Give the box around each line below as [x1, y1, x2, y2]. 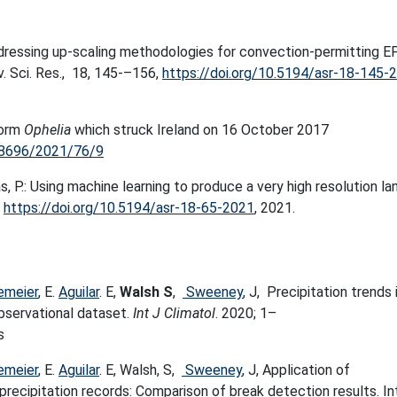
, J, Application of [242, 362, 350, 378]
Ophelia [24, 121, 71, 138]
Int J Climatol [133, 305, 215, 322]
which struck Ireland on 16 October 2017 [71, 121, 329, 138]
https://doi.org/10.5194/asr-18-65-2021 [4, 199, 254, 216]
